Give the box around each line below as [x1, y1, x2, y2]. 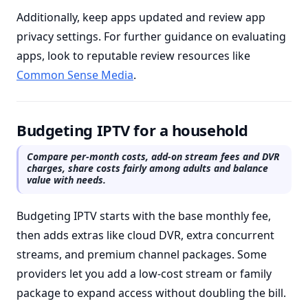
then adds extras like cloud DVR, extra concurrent [16, 228, 274, 243]
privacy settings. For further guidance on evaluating [16, 29, 286, 44]
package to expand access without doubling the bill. [16, 285, 286, 300]
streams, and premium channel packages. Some [16, 247, 267, 262]
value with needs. [27, 173, 106, 186]
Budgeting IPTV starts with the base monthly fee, [16, 208, 271, 223]
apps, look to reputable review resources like [16, 48, 250, 63]
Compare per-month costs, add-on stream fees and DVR [27, 150, 280, 163]
